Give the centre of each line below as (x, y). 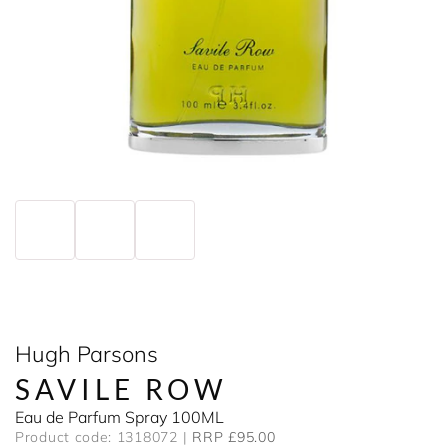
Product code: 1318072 (96, 437)
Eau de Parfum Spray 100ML (119, 417)
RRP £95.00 (234, 437)
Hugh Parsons (86, 354)
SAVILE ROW (122, 389)
